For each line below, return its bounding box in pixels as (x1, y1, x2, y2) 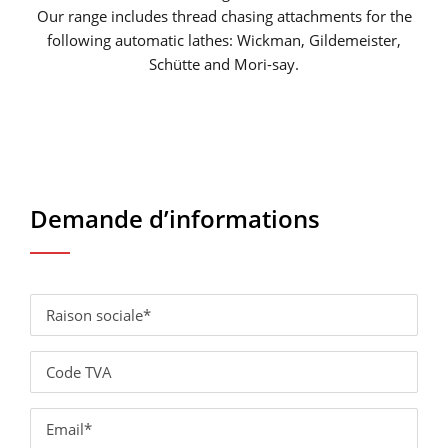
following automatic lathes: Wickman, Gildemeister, (47, 29, 401, 50)
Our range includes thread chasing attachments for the (36, 5, 412, 26)
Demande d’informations (30, 201, 320, 235)
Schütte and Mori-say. (149, 53, 299, 74)
